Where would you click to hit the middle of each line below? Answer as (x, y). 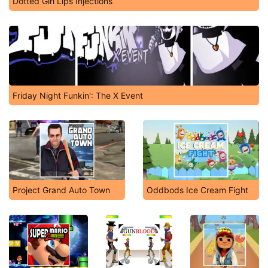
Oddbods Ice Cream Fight (197, 190)
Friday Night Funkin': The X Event (78, 95)
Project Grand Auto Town (61, 190)
